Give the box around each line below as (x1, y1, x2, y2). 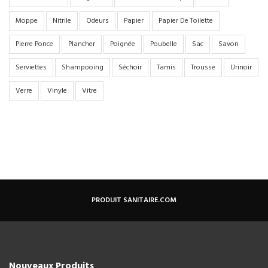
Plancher (68, 38, 95, 51)
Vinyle (47, 85, 67, 98)
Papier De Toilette (159, 15, 213, 28)
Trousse (191, 62, 215, 74)
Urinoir (230, 62, 252, 74)
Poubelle (150, 38, 177, 51)
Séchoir (118, 62, 142, 74)
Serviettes (16, 62, 47, 74)
